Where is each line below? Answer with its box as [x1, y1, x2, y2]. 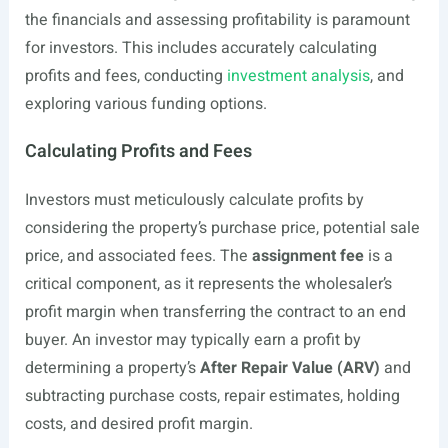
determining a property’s [24, 356, 200, 380]
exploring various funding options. [24, 92, 267, 116]
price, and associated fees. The [24, 244, 252, 268]
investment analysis [226, 64, 370, 88]
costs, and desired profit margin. [24, 412, 253, 436]
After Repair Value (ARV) [199, 356, 380, 380]
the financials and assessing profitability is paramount [24, 8, 410, 32]
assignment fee [251, 244, 364, 268]
